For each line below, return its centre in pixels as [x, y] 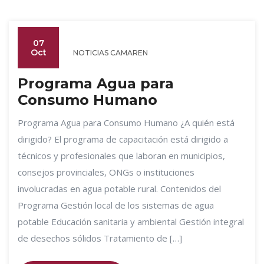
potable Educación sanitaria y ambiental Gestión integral [131, 222]
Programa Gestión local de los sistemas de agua [116, 205]
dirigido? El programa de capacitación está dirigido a [123, 139]
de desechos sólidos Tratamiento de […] [100, 238]
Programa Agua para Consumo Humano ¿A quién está [126, 123]
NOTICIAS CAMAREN [110, 53]
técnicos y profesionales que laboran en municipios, [121, 156]
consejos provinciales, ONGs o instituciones [106, 172]
